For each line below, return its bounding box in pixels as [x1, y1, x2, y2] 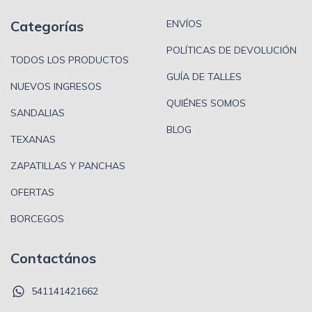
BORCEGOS [10, 212, 64, 225]
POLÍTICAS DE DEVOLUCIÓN [166, 44, 297, 57]
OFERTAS [10, 185, 54, 198]
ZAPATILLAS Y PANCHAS [10, 159, 125, 172]
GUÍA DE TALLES [166, 70, 242, 84]
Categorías [10, 17, 84, 36]
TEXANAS [10, 132, 56, 146]
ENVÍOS [166, 17, 202, 31]
